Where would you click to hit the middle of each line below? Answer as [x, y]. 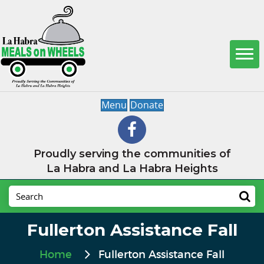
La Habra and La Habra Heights [132, 168]
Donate [146, 105]
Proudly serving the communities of [132, 154]
